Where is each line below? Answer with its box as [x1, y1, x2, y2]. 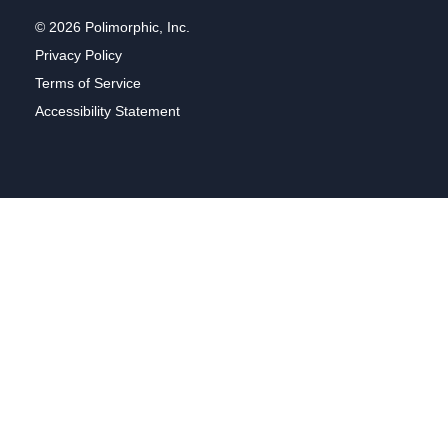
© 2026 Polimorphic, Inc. [35, 18, 190, 35]
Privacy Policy [35, 46, 122, 63]
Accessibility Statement [35, 102, 180, 119]
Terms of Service [35, 74, 141, 91]
